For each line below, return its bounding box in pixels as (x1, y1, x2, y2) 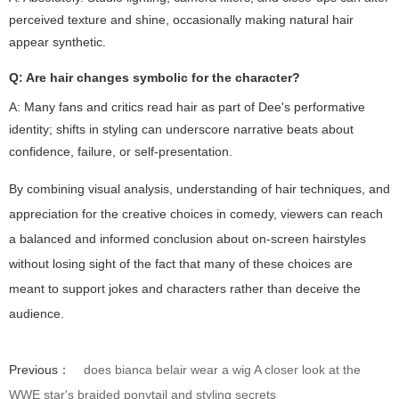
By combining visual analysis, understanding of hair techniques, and (9, 181, 390, 196)
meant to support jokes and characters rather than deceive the (9, 281, 361, 296)
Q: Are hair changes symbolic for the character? (9, 69, 300, 85)
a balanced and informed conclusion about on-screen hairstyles (9, 231, 366, 246)
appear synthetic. (9, 34, 106, 49)
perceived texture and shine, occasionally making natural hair (9, 12, 354, 27)
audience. (9, 305, 64, 321)
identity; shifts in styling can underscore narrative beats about (9, 121, 354, 136)
